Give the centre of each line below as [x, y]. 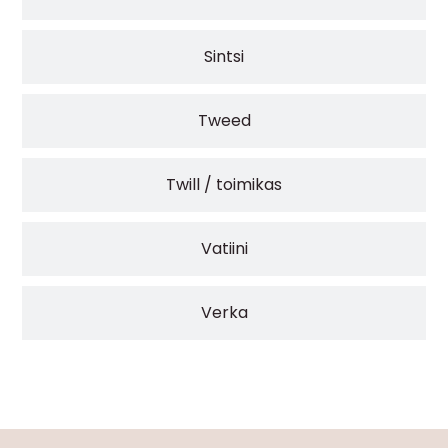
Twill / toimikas [224, 184]
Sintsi [224, 56]
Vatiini [224, 248]
